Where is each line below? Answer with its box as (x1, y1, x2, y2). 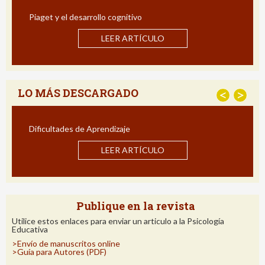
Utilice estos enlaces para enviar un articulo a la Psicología (12, 215, 224, 226)
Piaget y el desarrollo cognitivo (28, 12, 141, 22)
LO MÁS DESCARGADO (18, 85, 138, 100)
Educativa (12, 224, 48, 234)
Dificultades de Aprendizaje (28, 124, 130, 134)
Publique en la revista (76, 198, 195, 213)
